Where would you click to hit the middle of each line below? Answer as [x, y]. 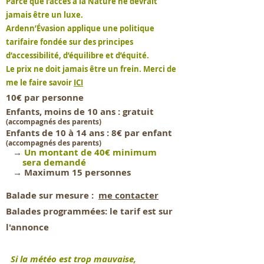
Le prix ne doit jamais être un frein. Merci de [91, 69]
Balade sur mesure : [52, 195]
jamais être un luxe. [44, 15]
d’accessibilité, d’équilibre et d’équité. [77, 55]
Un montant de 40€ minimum [90, 152]
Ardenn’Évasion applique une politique [80, 28]
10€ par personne [45, 98]
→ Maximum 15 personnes [73, 172]
